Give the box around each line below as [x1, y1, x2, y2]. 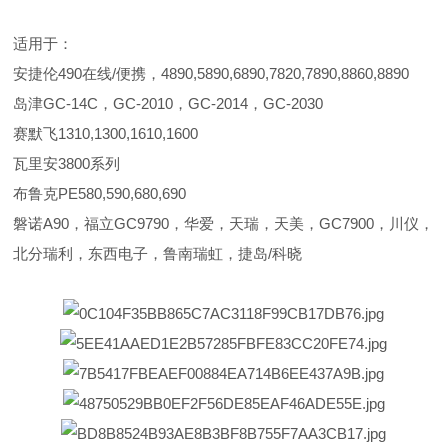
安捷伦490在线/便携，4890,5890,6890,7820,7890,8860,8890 [13, 65, 410, 82]
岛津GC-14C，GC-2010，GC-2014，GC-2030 [13, 95, 324, 112]
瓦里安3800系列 [13, 155, 121, 172]
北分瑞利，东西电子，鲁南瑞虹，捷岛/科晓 [13, 245, 303, 262]
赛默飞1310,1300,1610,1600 [13, 125, 199, 142]
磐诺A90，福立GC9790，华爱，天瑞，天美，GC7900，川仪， [13, 215, 435, 232]
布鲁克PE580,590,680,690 [13, 185, 187, 202]
